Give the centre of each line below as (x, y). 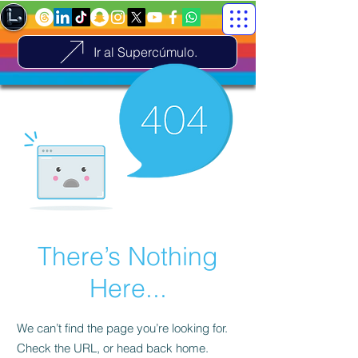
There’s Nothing (128, 256)
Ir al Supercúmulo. (145, 52)
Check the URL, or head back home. (113, 348)
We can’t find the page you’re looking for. (122, 328)
